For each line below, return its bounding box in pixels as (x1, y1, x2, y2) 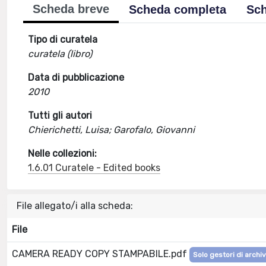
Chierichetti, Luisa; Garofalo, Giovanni (28, 124, 195, 135)
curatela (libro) (28, 48, 93, 59)
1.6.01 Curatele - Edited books (28, 162, 161, 173)
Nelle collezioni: (28, 148, 97, 159)
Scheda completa (129, 3, 227, 16)
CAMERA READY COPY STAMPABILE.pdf (12, 248, 189, 259)
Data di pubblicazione (28, 72, 125, 83)
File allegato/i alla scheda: (17, 200, 133, 211)
